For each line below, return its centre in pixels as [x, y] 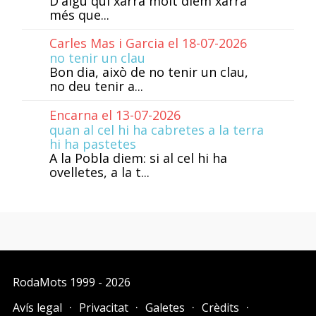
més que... [79, 14]
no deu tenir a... [96, 86]
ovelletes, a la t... [99, 172]
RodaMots [39, 282]
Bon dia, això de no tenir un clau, [148, 72]
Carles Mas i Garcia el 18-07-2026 [148, 43]
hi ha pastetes [92, 144]
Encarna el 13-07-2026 [115, 115]
